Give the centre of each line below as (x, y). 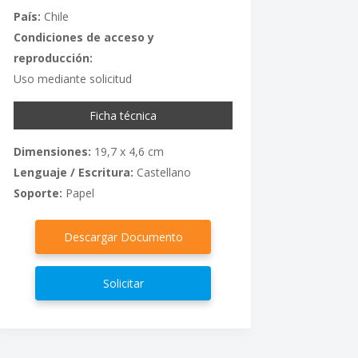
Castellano (162, 172)
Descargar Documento (123, 237)
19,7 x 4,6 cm (127, 151)
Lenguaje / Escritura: (73, 172)
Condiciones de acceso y (84, 37)
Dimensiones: (52, 151)
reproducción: (53, 58)
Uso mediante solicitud (72, 78)
